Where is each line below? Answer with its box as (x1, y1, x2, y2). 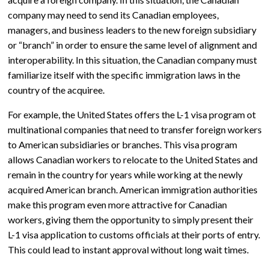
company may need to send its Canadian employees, (7, 8, 219, 20)
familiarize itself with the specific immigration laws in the (7, 68, 240, 80)
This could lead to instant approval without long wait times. (7, 243, 250, 255)
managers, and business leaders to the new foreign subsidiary (7, 23, 256, 35)
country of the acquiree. (7, 83, 106, 95)
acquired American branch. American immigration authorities (7, 183, 258, 195)
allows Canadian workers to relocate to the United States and (7, 153, 258, 165)
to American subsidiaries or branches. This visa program (7, 138, 237, 150)
